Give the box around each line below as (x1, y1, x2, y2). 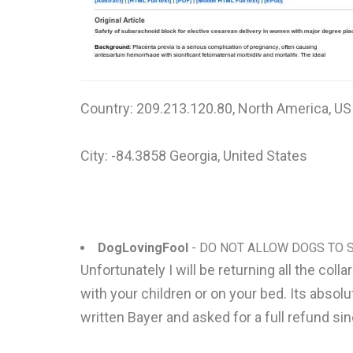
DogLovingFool (98, 240, 188, 255)
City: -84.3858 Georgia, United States (80, 147, 307, 164)
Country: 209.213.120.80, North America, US (80, 100, 351, 117)
